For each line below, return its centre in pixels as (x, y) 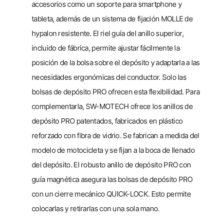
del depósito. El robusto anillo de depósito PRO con (111, 165)
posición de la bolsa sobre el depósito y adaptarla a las (116, 63)
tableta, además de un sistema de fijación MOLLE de (112, 19)
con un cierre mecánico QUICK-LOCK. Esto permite (111, 194)
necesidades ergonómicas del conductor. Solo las (109, 77)
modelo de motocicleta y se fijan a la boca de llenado (113, 150)
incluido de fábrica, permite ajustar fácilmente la (106, 48)
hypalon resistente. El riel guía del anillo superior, (108, 34)
